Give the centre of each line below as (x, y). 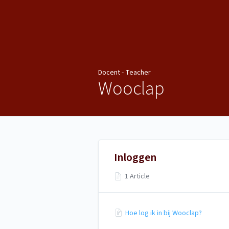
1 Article (138, 176)
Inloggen (135, 157)
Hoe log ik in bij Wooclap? (164, 213)
